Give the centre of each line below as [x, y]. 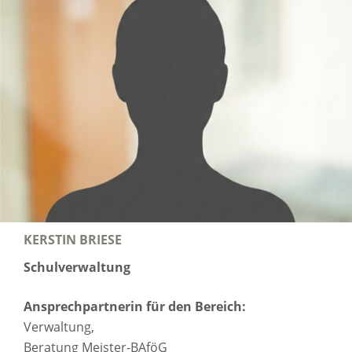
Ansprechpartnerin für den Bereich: [135, 306]
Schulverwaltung [77, 267]
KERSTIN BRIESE [73, 239]
